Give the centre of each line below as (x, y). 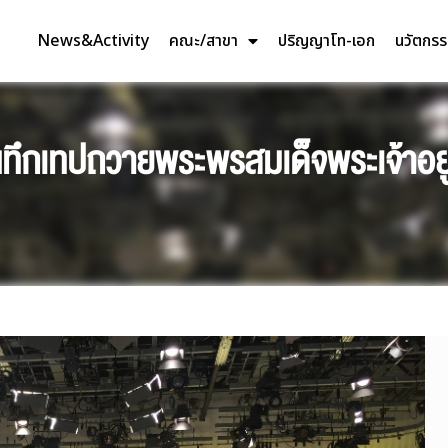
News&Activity (92, 40)
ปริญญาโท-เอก (326, 40)
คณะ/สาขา (203, 40)
